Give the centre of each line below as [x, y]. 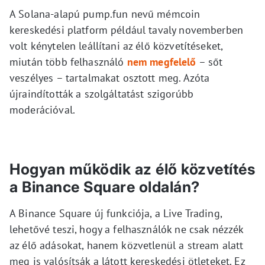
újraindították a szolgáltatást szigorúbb [101, 93]
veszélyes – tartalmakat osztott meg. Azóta [110, 77]
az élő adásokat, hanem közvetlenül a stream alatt [127, 245]
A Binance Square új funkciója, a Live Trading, [116, 213]
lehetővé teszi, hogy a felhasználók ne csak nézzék [127, 229]
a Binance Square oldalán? [105, 187]
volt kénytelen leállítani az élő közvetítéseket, [116, 46]
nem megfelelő [161, 62]
